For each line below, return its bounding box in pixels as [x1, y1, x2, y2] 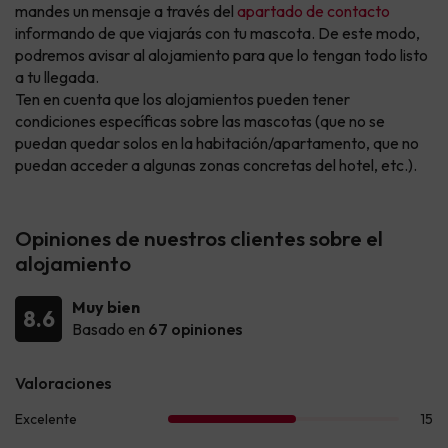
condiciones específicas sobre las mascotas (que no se [15, 111, 385, 132]
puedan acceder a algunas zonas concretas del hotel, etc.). [15, 155, 417, 176]
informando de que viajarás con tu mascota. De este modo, [15, 23, 420, 44]
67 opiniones [148, 319, 243, 340]
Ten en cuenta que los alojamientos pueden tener [15, 89, 350, 110]
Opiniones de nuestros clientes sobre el [15, 225, 383, 252]
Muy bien [72, 297, 140, 318]
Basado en [72, 319, 148, 340]
